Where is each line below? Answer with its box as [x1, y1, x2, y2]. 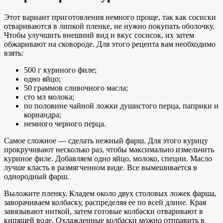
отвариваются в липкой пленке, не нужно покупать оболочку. [4, 22, 215, 31]
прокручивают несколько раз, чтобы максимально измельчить [4, 145, 214, 154]
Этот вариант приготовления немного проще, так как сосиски [4, 13, 216, 22]
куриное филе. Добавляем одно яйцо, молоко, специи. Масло [4, 154, 212, 163]
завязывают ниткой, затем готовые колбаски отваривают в [4, 207, 203, 216]
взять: [4, 49, 23, 58]
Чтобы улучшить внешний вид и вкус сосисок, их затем [4, 31, 194, 40]
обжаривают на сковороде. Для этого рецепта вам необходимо [4, 40, 216, 49]
